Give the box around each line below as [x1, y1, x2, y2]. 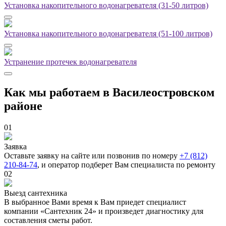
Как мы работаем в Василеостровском [4, 86, 214, 99]
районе [4, 99, 42, 113]
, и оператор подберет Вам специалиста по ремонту [37, 160, 215, 169]
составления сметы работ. [4, 216, 92, 225]
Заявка [4, 142, 27, 151]
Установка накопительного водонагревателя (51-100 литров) [4, 29, 212, 38]
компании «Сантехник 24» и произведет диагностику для [4, 207, 203, 216]
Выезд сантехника [4, 189, 67, 198]
